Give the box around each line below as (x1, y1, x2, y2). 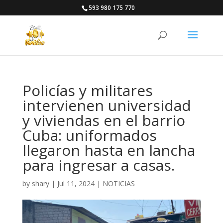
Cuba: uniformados (22, 125, 157, 145)
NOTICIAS (102, 179, 135, 188)
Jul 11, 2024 (57, 179, 95, 188)
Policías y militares (22, 80, 153, 101)
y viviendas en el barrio (22, 110, 185, 130)
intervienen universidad (22, 95, 191, 115)
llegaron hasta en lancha (22, 140, 195, 160)
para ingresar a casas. (22, 155, 175, 175)
